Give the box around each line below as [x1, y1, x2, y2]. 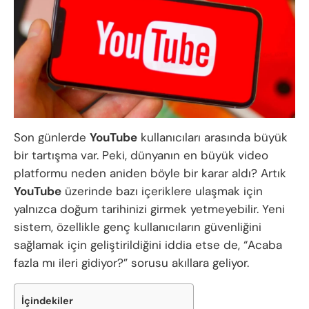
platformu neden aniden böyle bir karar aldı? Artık [14, 165, 286, 181]
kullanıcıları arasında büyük [137, 129, 288, 145]
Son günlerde [14, 129, 90, 145]
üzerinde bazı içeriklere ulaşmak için [61, 183, 263, 199]
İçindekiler [21, 294, 73, 307]
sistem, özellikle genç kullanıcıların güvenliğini [14, 219, 261, 235]
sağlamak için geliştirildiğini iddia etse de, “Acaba [14, 237, 282, 252]
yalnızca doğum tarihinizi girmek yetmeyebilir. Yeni [14, 201, 285, 217]
